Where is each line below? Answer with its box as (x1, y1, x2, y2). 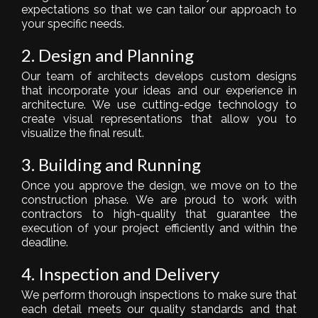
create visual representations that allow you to (21, 111, 297, 126)
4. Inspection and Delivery (21, 263, 219, 284)
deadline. (21, 235, 68, 249)
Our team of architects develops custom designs (21, 69, 297, 83)
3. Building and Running (21, 153, 201, 175)
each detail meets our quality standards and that (21, 302, 297, 316)
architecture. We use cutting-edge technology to (21, 97, 297, 111)
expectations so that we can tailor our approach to (21, 2, 297, 16)
